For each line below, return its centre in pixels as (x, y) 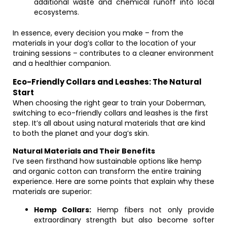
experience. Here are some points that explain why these (113, 181)
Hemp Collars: (63, 210)
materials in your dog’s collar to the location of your (104, 43)
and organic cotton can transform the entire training (107, 171)
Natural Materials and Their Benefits (84, 151)
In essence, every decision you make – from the (98, 33)
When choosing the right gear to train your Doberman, (109, 103)
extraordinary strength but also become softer (124, 220)
